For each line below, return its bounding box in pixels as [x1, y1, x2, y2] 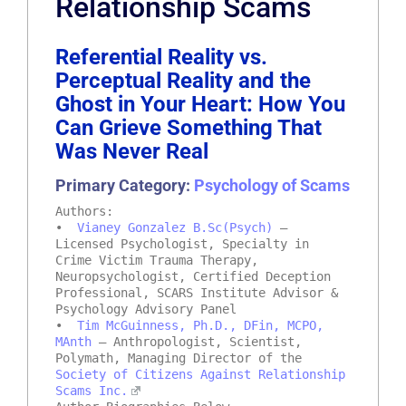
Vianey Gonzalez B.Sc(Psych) [77, 219, 273, 235]
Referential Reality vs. [55, 43, 267, 70]
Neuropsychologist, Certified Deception [55, 268, 331, 284]
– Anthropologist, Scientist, [92, 333, 302, 349]
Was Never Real [55, 138, 208, 164]
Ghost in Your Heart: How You [55, 91, 345, 117]
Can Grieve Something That [55, 114, 322, 140]
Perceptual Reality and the [55, 67, 311, 93]
